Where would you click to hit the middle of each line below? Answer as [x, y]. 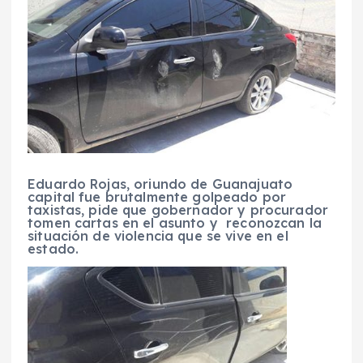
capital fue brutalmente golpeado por [157, 196]
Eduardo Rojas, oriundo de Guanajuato [160, 184]
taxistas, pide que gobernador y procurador [178, 209]
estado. [53, 248]
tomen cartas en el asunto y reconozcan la [175, 222]
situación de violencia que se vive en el [158, 235]
